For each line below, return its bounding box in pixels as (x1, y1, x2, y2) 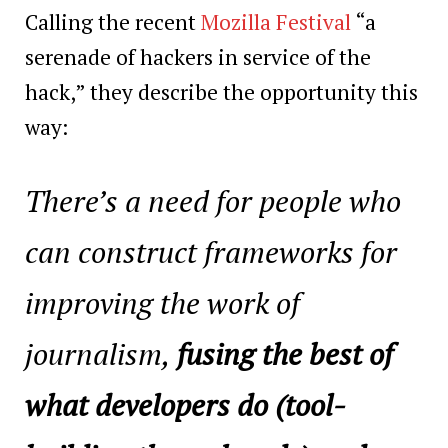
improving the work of (25, 283, 300, 323)
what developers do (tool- (25, 385, 346, 425)
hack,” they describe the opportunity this (25, 77, 418, 106)
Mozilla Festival (201, 7, 351, 36)
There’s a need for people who (25, 181, 401, 221)
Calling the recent (25, 7, 201, 36)
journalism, (25, 334, 170, 374)
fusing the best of (170, 334, 393, 374)
